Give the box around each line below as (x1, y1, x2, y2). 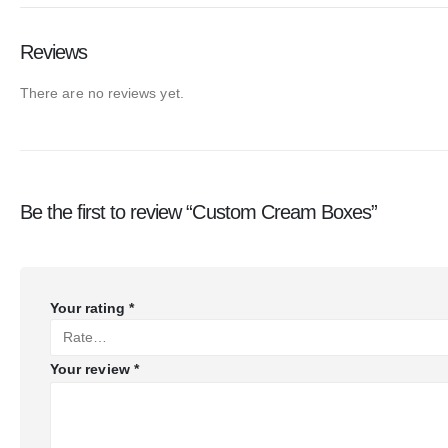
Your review (50, 360, 134, 377)
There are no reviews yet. (20, 84, 184, 101)
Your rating (50, 299, 129, 316)
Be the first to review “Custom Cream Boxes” (20, 200, 377, 223)
